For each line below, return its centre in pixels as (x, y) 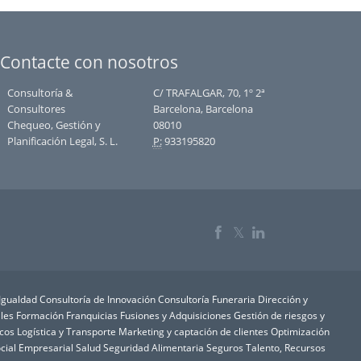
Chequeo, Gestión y (54, 124)
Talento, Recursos (286, 347)
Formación (40, 315)
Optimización (301, 331)
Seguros (225, 347)
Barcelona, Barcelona (203, 108)
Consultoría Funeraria (207, 299)
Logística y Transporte (67, 331)
